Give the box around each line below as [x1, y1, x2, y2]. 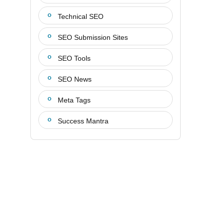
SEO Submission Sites [58, 33, 128, 41]
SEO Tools [58, 54, 91, 62]
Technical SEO [58, 12, 104, 20]
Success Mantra [58, 117, 109, 125]
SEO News [58, 75, 92, 83]
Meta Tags [58, 96, 91, 104]
